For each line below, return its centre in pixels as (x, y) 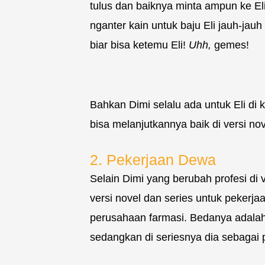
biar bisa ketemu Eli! (139, 45)
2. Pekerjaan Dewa (153, 160)
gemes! (230, 45)
